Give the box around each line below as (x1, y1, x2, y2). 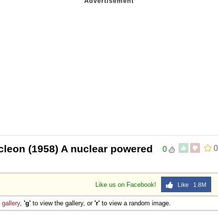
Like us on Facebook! (95, 181, 158, 188)
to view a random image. (100, 199, 171, 207)
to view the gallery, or (31, 199, 94, 207)
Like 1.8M (173, 181, 206, 188)
